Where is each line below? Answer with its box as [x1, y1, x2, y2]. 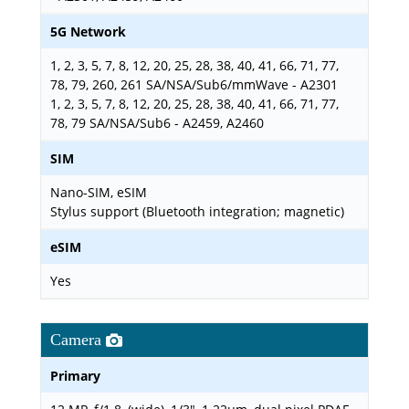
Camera [50, 330, 106, 349]
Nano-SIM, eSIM [50, 184, 147, 201]
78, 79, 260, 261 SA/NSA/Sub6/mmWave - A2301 [50, 76, 338, 93]
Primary [50, 367, 100, 384]
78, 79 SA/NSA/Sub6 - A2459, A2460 [50, 114, 264, 131]
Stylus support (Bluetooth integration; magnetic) [50, 203, 344, 220]
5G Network [50, 23, 126, 40]
